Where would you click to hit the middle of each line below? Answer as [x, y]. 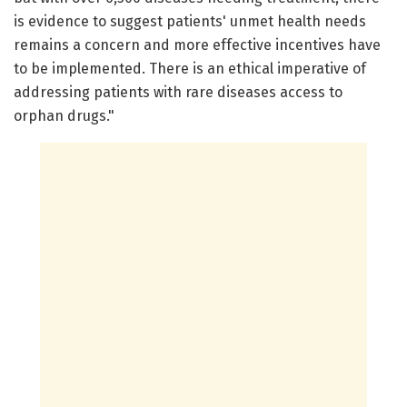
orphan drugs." [64, 116]
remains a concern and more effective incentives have [197, 45]
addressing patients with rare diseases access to [178, 93]
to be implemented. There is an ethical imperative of [190, 69]
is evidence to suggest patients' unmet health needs [190, 22]
